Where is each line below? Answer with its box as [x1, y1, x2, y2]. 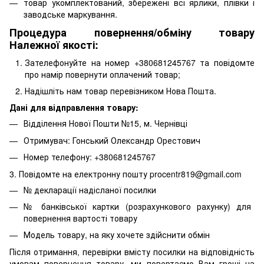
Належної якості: [9, 37, 101, 53]
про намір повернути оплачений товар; [25, 68, 183, 80]
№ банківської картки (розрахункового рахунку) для [24, 200, 251, 212]
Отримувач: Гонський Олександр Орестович [24, 134, 200, 146]
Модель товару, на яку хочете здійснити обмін [24, 229, 210, 241]
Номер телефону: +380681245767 [24, 151, 156, 163]
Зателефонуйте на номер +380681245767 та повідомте [25, 56, 255, 68]
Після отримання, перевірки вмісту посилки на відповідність [9, 245, 255, 258]
